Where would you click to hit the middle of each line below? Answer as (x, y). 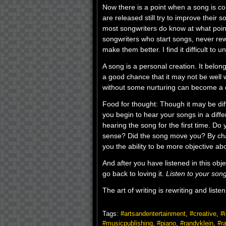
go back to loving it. (134, 174)
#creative (203, 214)
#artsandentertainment (153, 214)
